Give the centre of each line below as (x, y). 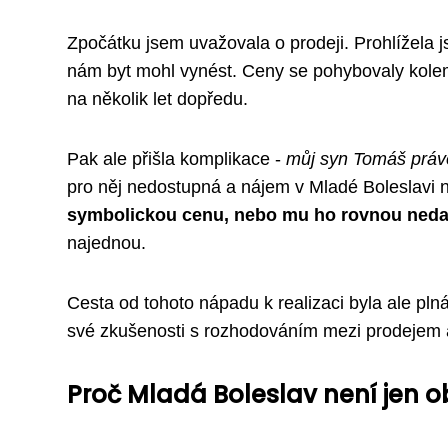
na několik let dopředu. (157, 99)
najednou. (106, 243)
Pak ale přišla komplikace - (176, 159)
